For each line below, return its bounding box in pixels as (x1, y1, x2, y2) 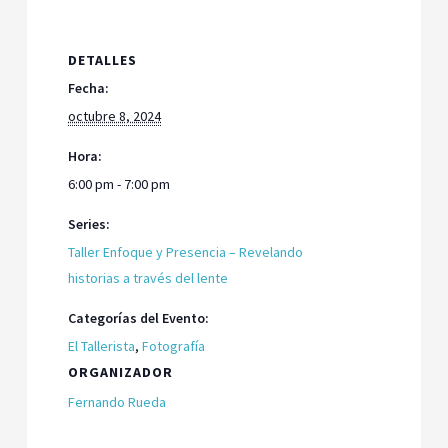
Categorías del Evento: (68, 308, 210, 327)
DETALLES (68, 50, 138, 69)
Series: (68, 214, 111, 233)
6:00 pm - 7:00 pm (68, 174, 171, 193)
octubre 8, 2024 (68, 106, 162, 125)
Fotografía (142, 336, 206, 355)
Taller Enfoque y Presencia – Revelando (68, 242, 304, 261)
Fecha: (68, 78, 110, 97)
